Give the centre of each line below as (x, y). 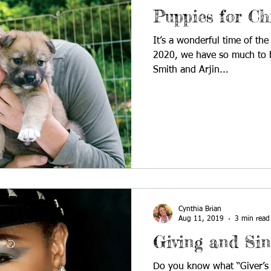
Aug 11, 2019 (201, 219)
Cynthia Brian (200, 209)
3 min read (252, 219)
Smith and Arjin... (191, 70)
